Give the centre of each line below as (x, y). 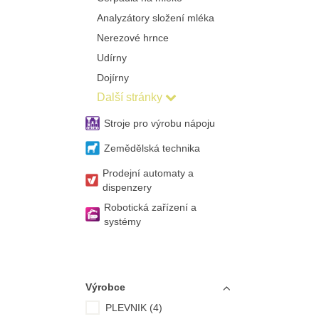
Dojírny (113, 78)
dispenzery (127, 187)
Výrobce (105, 287)
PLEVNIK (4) (134, 308)
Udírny (111, 58)
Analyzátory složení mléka (155, 18)
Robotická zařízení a (150, 207)
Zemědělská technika (152, 148)
